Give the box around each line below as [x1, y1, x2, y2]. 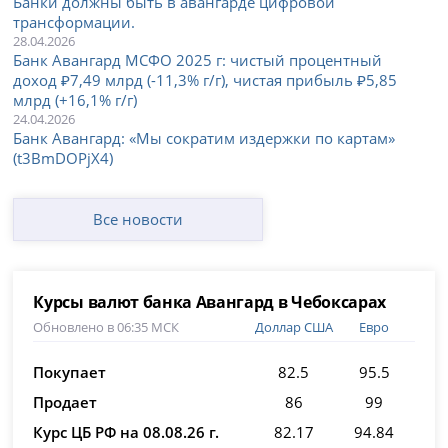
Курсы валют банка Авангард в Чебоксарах [33, 290, 386, 313]
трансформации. [13, 11, 136, 32]
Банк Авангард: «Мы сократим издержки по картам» [13, 127, 396, 148]
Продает [33, 391, 98, 412]
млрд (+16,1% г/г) [13, 89, 138, 110]
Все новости [93, 208, 184, 229]
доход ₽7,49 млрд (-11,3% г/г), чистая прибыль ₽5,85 [13, 69, 398, 90]
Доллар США [254, 317, 333, 336]
